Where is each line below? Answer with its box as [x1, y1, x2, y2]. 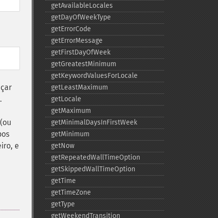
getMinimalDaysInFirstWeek [51, 118, 137, 127]
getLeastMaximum [51, 83, 108, 91]
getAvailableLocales [51, 1, 113, 10]
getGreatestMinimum [51, 60, 116, 68]
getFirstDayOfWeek [51, 48, 110, 56]
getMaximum [51, 107, 91, 115]
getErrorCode [51, 25, 91, 33]
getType [51, 200, 75, 208]
